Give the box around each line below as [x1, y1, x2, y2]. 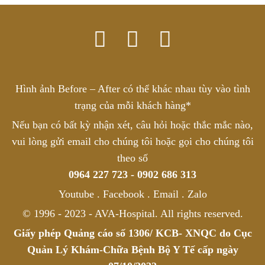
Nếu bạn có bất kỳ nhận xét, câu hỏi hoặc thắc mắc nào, [12, 119, 253, 131]
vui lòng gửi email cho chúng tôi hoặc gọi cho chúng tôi [11, 135, 254, 148]
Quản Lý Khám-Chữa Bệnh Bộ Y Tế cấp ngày [27, 244, 238, 256]
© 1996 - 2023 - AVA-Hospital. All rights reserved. [22, 208, 243, 220]
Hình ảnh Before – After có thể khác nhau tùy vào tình [15, 83, 250, 95]
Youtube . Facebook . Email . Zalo [58, 188, 207, 201]
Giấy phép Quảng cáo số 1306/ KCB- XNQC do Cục [13, 227, 252, 240]
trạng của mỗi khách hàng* [74, 99, 191, 112]
